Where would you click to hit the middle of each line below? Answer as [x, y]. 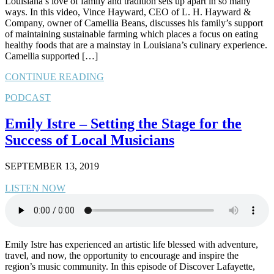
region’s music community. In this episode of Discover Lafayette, [130, 266]
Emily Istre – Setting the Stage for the [123, 123]
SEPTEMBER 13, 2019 [52, 166]
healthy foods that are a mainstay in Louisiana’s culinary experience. [136, 45]
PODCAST [28, 97]
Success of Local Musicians [90, 140]
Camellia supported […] [51, 56]
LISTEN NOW [35, 188]
